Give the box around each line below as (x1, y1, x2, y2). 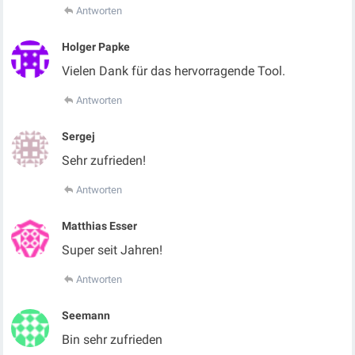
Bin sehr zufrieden (62, 332, 163, 347)
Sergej (62, 130, 96, 143)
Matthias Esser (62, 219, 138, 232)
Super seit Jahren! (62, 242, 163, 258)
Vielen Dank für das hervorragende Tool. (62, 63, 286, 78)
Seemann (62, 309, 111, 322)
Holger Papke (62, 40, 131, 53)
